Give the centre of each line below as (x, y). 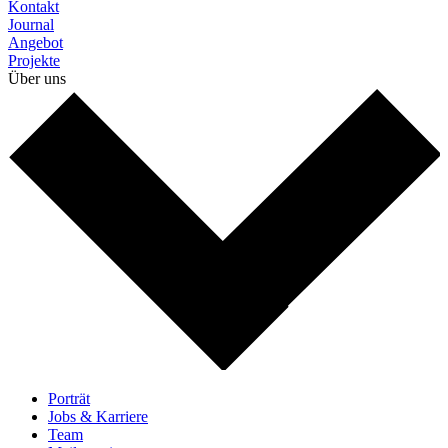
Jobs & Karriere (98, 416)
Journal (31, 24)
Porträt (69, 398)
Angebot (35, 42)
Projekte (34, 60)
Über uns (37, 78)
